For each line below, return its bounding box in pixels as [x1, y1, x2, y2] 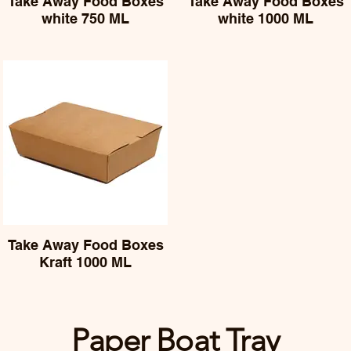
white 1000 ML [218, 10, 313, 27]
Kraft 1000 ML [39, 254, 132, 270]
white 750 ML [42, 10, 129, 27]
